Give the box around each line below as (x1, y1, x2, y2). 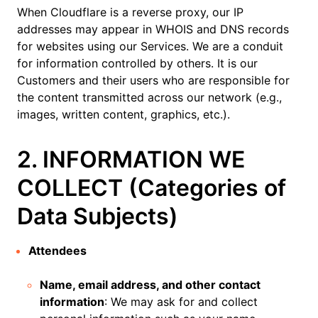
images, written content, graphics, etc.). (17, 107, 230, 121)
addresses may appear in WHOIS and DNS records (17, 22, 289, 36)
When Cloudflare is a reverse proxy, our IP (17, 5, 243, 19)
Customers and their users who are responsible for (17, 73, 290, 87)
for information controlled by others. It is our (17, 56, 258, 70)
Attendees (28, 243, 87, 258)
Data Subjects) (17, 202, 178, 230)
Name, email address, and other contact (40, 278, 261, 292)
